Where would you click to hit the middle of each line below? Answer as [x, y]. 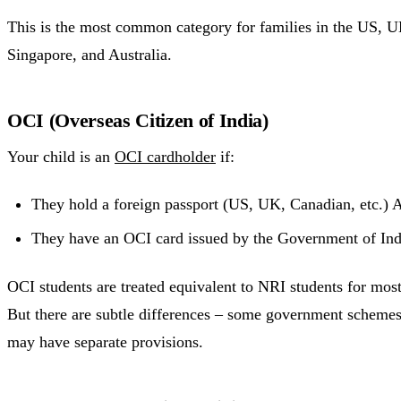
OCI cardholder [165, 156]
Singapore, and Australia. [90, 54]
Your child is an [61, 156]
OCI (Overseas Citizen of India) [138, 120]
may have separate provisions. [105, 341]
